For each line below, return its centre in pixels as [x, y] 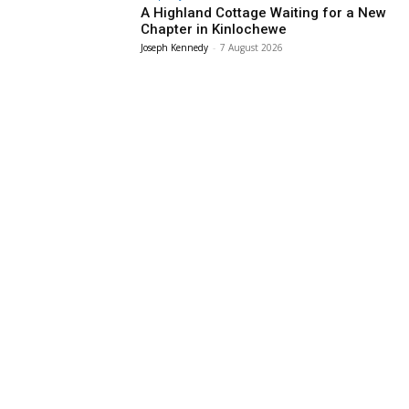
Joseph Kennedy [175, 48]
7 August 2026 [252, 48]
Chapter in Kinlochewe [214, 30]
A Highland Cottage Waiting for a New [264, 13]
